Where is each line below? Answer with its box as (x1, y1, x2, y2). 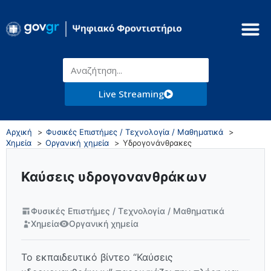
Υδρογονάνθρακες (123, 138, 192, 148)
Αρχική (6, 127, 32, 137)
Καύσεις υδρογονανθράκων (21, 169, 207, 184)
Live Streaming (98, 88, 164, 100)
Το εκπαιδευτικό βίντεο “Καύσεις (21, 251, 173, 263)
